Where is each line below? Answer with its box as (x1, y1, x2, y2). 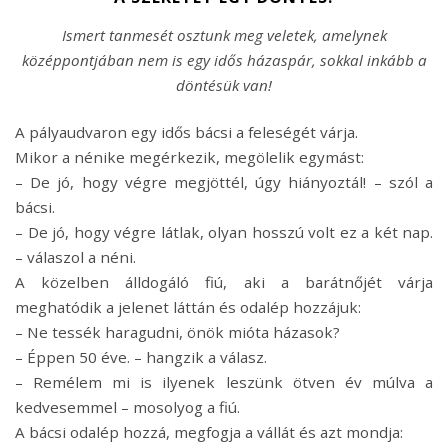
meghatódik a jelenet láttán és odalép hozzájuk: (15, 297, 365, 318)
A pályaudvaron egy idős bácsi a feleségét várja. (15, 122, 358, 143)
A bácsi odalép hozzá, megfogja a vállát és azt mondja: (15, 422, 407, 443)
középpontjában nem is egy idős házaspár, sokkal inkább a (21, 50, 427, 71)
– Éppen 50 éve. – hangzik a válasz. (15, 347, 267, 368)
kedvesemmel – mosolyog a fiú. (15, 397, 240, 418)
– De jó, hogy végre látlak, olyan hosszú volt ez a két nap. (15, 222, 433, 243)
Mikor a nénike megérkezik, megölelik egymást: (15, 147, 364, 168)
